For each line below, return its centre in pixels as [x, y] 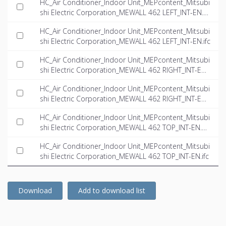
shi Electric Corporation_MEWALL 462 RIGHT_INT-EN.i [125, 98]
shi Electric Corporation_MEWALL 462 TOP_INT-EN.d [123, 127]
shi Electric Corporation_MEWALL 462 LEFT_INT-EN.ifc [125, 41]
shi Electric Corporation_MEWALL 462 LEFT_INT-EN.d [124, 12]
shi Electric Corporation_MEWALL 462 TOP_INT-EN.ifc [124, 156]
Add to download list [112, 190]
